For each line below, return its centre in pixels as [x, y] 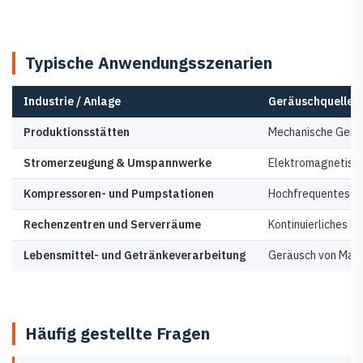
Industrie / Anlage [72, 102]
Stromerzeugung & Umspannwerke [117, 163]
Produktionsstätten [77, 132]
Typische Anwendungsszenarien [149, 63]
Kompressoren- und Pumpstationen [119, 194]
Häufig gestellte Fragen [117, 334]
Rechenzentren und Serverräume [112, 225]
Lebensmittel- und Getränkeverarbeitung [135, 256]
